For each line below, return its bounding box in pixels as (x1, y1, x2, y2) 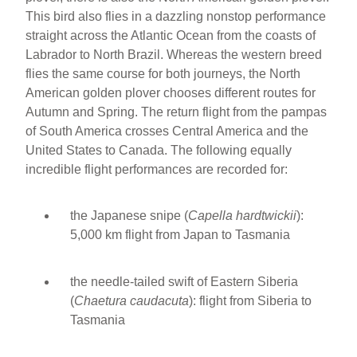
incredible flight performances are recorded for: (25, 162, 288, 176)
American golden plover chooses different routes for (25, 85, 316, 100)
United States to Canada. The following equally (25, 143, 292, 157)
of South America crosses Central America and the (25, 124, 309, 138)
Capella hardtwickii (188, 208, 297, 222)
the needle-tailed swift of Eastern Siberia (70, 274, 299, 288)
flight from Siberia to (199, 293, 312, 308)
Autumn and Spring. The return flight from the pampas (25, 104, 328, 119)
